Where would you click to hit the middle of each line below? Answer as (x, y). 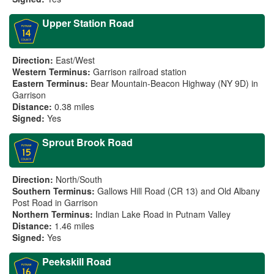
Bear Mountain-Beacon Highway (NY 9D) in (174, 83)
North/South (79, 179)
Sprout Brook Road (87, 142)
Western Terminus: (51, 72)
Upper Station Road (88, 23)
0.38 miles (74, 106)
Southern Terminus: (54, 191)
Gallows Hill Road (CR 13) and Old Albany (179, 191)
